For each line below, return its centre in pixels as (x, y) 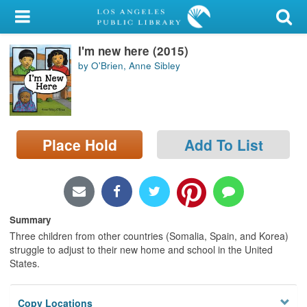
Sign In (49, 84)
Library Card (62, 51)
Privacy (28, 202)
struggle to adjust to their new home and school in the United (141, 249)
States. (25, 263)
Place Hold (79, 144)
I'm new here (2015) (133, 50)
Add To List (223, 144)
